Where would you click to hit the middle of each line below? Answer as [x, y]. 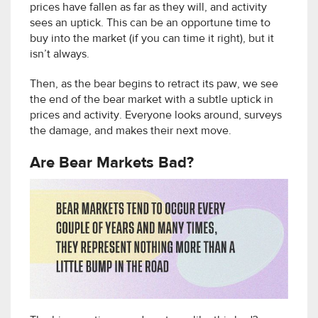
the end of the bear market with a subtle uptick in [152, 100]
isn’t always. [60, 55]
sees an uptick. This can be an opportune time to [150, 24]
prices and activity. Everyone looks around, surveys [156, 116]
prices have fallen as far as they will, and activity [148, 8]
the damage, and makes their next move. [131, 132]
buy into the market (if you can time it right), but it [152, 39]
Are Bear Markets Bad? [112, 164]
